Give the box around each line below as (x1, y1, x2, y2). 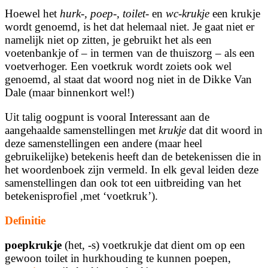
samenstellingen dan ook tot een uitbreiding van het (5, 176, 241, 190)
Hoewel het (5, 7, 60, 20)
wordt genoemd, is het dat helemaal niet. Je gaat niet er (5, 20, 254, 33)
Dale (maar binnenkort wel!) (5, 86, 134, 99)
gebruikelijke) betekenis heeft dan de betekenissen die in (5, 150, 261, 163)
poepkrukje (5, 239, 62, 252)
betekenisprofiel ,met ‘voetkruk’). (5, 190, 158, 203)
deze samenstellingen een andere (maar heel (5, 137, 202, 150)
